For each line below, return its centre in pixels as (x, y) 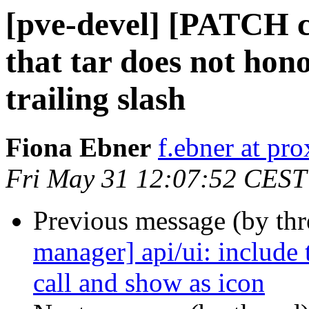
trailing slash (96, 99)
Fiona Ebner (78, 148)
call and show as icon (149, 283)
